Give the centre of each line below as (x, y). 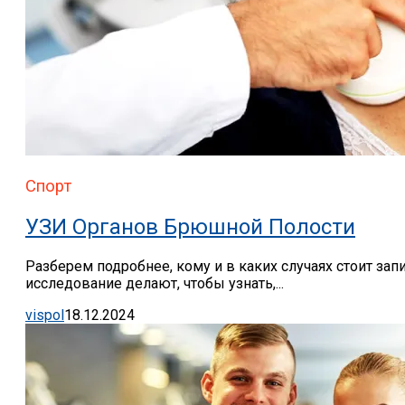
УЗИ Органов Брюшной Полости (190, 226)
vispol (45, 315)
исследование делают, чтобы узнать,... (155, 283)
